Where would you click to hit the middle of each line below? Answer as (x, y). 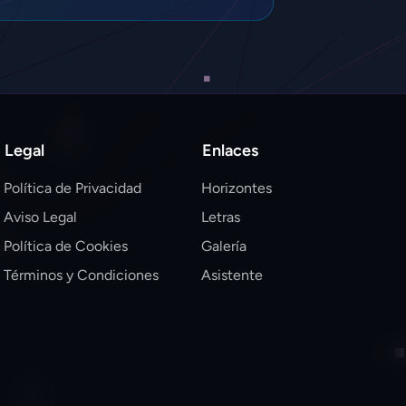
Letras (221, 217)
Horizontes (237, 188)
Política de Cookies (66, 246)
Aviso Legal (40, 217)
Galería (224, 246)
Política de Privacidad (72, 188)
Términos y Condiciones (81, 275)
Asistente (232, 275)
